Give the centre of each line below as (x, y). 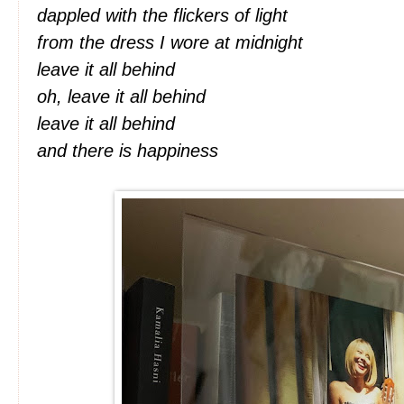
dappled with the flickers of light (165, 15)
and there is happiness (128, 151)
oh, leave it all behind (124, 96)
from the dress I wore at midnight (173, 42)
